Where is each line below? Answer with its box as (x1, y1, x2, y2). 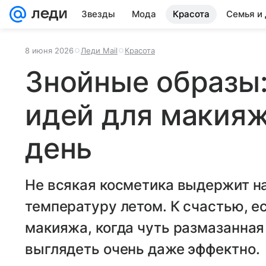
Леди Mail (81, 46, 118, 55)
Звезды (81, 8, 115, 20)
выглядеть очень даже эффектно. (25, 240, 260, 258)
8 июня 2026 (25, 46, 74, 55)
